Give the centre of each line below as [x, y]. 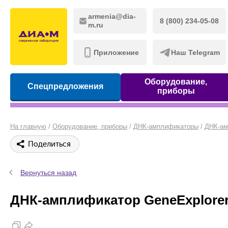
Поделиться [49, 144]
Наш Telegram [195, 52]
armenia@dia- [112, 16]
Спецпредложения [66, 86]
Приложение [116, 52]
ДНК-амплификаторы [166, 126]
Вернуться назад [48, 173]
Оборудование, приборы [90, 126]
